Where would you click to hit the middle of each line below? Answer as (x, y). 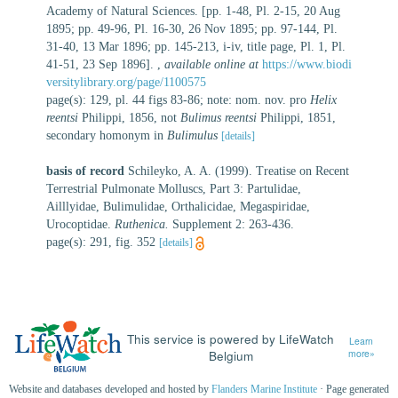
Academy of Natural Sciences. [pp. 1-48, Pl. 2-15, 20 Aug (193, 11)
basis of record (85, 171)
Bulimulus (192, 135)
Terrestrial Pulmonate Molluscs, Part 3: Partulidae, (174, 188)
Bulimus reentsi (219, 117)
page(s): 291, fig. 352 (103, 242)
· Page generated (353, 390)
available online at (211, 64)
